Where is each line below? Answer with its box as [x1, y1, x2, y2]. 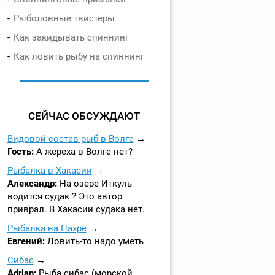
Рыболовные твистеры [13, 13, 115, 24]
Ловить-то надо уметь [47, 236, 144, 247]
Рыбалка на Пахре [7, 223, 87, 234]
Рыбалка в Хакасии [7, 165, 92, 176]
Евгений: [7, 236, 47, 247]
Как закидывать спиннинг [13, 32, 129, 43]
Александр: [7, 178, 60, 189]
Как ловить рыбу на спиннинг [13, 51, 144, 62]
